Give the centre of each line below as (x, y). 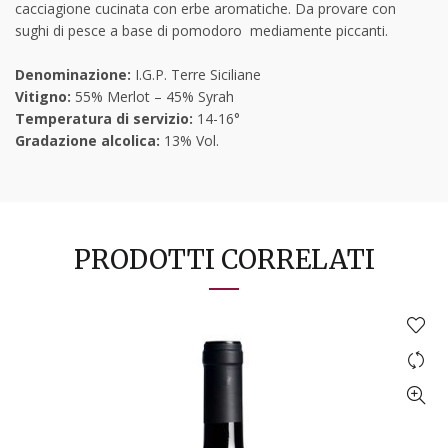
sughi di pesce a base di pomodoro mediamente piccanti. (201, 30)
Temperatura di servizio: (104, 118)
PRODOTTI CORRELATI (224, 259)
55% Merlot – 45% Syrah (154, 96)
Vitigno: (45, 96)
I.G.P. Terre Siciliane (198, 74)
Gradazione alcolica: (87, 140)
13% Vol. (189, 140)
